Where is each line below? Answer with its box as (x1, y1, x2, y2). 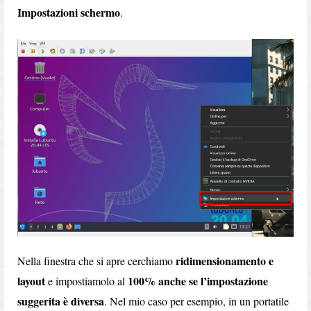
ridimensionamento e (176, 253, 274, 269)
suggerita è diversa (17, 293, 105, 310)
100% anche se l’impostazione (128, 273, 269, 289)
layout (17, 273, 46, 289)
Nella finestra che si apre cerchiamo (17, 253, 176, 269)
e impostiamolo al (45, 274, 128, 289)
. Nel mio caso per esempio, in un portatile (104, 294, 289, 309)
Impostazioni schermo (17, 3, 121, 20)
